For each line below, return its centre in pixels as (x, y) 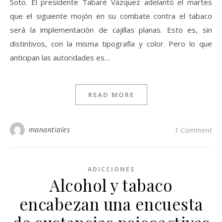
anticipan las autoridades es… (60, 57)
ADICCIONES (111, 169)
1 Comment (193, 130)
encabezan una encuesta (111, 203)
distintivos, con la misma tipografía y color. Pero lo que (111, 43)
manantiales (49, 129)
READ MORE (111, 94)
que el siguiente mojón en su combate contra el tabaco (111, 16)
